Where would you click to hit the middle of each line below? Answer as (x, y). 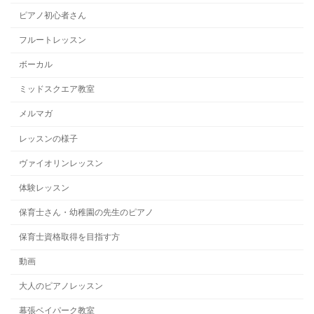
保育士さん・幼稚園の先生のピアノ (87, 212)
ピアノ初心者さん (53, 15)
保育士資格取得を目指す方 (70, 237)
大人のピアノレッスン (61, 286)
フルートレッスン (53, 40)
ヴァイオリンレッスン (61, 163)
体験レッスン (45, 187)
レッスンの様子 (49, 138)
